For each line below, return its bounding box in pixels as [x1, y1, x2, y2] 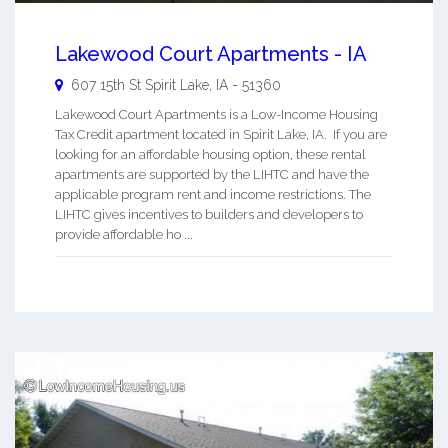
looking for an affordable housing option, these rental [55, 147, 366, 163]
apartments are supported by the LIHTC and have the [55, 167, 369, 183]
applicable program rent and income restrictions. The [55, 187, 371, 203]
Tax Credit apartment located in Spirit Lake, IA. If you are [55, 127, 387, 143]
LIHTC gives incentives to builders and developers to [55, 207, 363, 223]
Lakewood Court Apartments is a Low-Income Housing [55, 107, 378, 123]
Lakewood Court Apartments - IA [55, 42, 367, 67]
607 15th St [71, 77, 141, 94]
